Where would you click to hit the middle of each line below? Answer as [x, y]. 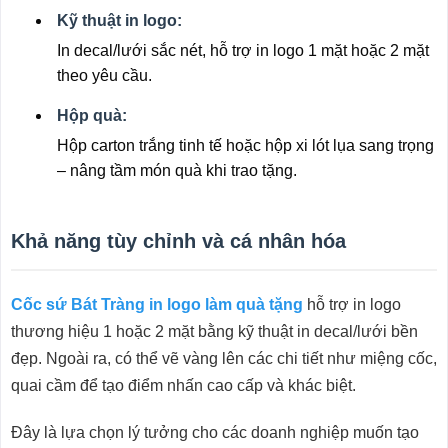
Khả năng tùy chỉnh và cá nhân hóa [178, 240]
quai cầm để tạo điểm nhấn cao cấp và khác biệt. [183, 385]
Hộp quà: [91, 115]
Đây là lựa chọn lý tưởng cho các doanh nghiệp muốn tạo [214, 432]
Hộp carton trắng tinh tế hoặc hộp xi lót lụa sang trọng [245, 145]
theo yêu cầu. [104, 75]
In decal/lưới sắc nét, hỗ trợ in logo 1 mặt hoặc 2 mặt [242, 50]
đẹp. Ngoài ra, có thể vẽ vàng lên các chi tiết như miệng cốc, [223, 358]
